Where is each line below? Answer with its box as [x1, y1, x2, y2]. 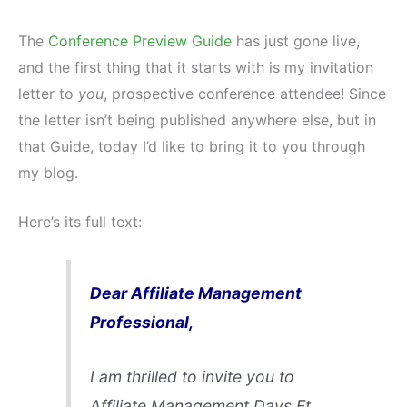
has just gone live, [232, 31, 360, 50]
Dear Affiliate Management [89, 283, 302, 303]
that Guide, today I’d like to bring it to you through [18, 136, 365, 155]
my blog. [18, 163, 78, 182]
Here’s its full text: [18, 213, 142, 232]
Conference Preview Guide [48, 31, 232, 50]
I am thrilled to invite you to [89, 366, 294, 386]
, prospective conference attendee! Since [104, 84, 386, 103]
